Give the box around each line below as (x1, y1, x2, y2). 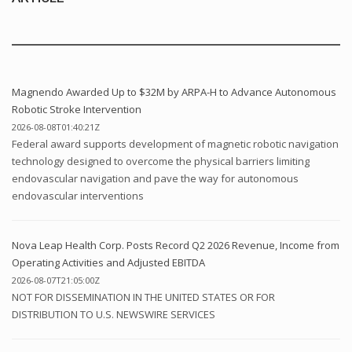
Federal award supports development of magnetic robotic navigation (12, 137, 339, 152)
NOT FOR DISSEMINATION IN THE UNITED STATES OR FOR (12, 290, 275, 305)
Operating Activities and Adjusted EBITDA (12, 255, 205, 270)
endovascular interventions (12, 189, 144, 203)
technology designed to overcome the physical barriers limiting (12, 154, 310, 169)
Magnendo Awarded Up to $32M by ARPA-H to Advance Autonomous (12, 85, 336, 100)
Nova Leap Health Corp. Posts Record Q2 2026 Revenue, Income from (12, 238, 339, 253)
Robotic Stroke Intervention (12, 102, 141, 117)
